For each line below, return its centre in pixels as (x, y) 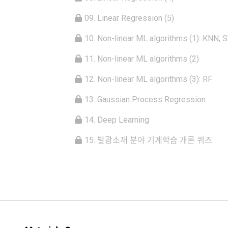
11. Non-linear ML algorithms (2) (142, 59)
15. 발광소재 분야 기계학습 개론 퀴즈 (148, 140)
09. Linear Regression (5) (129, 18)
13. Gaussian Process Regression (145, 100)
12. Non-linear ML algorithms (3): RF (148, 79)
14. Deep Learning (117, 120)
